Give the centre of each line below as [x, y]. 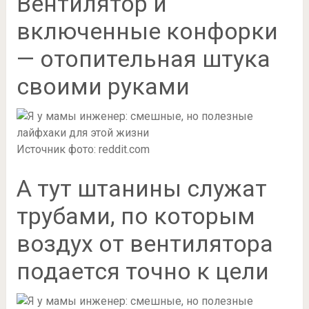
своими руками [103, 86]
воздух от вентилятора [144, 243]
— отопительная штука [143, 58]
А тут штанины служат [141, 188]
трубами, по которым [136, 216]
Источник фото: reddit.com [83, 149]
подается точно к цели [142, 271]
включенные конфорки [147, 31]
